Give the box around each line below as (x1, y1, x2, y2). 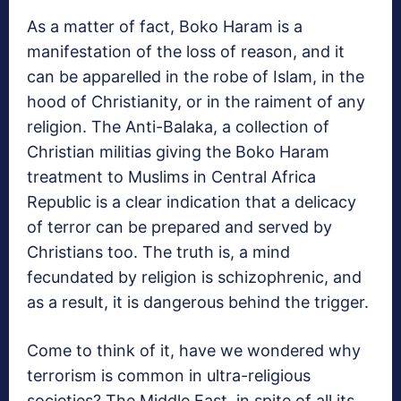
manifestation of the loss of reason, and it (27, 42, 345, 62)
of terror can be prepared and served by (27, 218, 332, 237)
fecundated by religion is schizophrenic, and (27, 268, 362, 287)
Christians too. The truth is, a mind (27, 243, 290, 262)
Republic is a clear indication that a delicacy (27, 192, 356, 212)
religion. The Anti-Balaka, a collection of (27, 117, 329, 137)
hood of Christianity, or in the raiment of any (27, 92, 365, 112)
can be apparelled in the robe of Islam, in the (27, 67, 364, 87)
